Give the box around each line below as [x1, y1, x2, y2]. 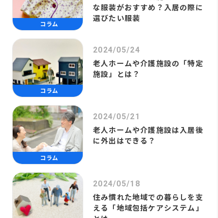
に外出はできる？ [93, 135, 156, 146]
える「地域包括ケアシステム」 [93, 202, 203, 213]
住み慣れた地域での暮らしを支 [93, 191, 203, 202]
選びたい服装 [93, 12, 141, 23]
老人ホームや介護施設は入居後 [93, 125, 203, 135]
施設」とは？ [93, 68, 141, 79]
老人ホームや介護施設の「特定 [93, 57, 203, 68]
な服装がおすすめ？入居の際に [93, 1, 203, 12]
